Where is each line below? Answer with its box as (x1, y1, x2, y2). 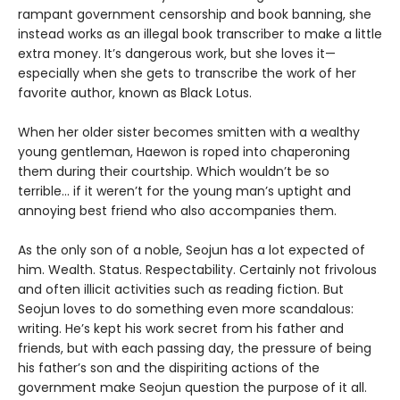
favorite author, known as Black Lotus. (18, 83, 252, 102)
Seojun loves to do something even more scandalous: (18, 299, 354, 318)
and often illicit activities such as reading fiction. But (18, 279, 344, 298)
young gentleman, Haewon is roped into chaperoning (18, 142, 350, 161)
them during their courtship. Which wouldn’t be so (18, 162, 329, 180)
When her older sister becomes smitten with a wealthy (18, 122, 360, 141)
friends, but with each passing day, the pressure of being (18, 338, 371, 357)
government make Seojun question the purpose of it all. (18, 378, 367, 396)
